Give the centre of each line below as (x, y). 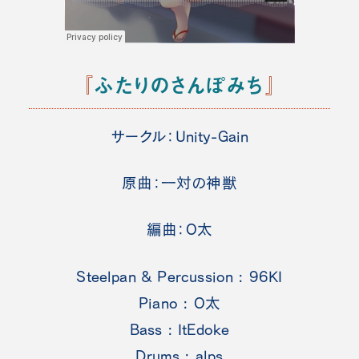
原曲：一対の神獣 (179, 183)
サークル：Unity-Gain (179, 136)
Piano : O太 (179, 303)
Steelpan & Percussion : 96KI (179, 276)
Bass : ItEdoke (179, 329)
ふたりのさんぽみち (179, 85)
